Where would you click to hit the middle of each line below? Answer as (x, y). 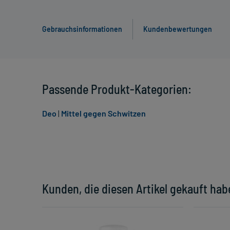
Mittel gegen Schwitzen (103, 113)
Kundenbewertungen (178, 29)
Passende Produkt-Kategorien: (117, 89)
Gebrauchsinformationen (82, 29)
